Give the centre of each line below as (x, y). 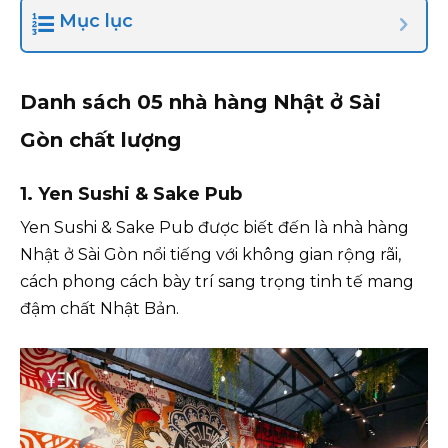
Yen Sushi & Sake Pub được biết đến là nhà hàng (214, 227)
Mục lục (96, 21)
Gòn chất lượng (100, 140)
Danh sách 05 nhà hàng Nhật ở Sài (200, 102)
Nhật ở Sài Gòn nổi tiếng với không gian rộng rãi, (210, 254)
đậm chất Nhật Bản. (99, 308)
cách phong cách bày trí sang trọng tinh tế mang (217, 281)
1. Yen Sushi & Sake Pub (131, 194)
